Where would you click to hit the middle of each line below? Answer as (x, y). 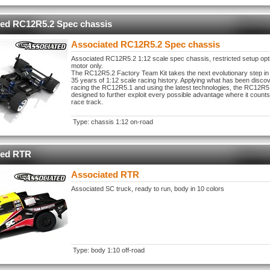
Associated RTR (105, 174)
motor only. (87, 66)
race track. (87, 102)
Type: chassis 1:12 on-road (113, 122)
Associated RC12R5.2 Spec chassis (146, 44)
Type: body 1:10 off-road (109, 250)
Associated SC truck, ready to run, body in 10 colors (148, 189)
